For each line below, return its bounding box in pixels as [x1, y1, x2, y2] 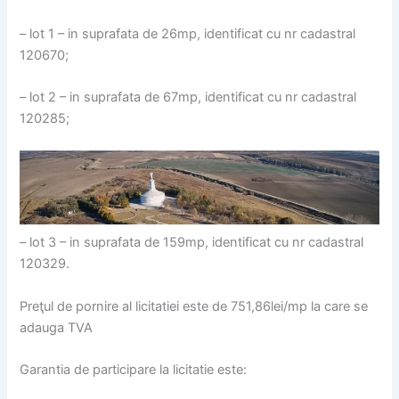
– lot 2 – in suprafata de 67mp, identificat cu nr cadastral [20, 89, 357, 106]
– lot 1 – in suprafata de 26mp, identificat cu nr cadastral [20, 26, 356, 43]
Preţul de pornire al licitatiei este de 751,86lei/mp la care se [20, 297, 369, 314]
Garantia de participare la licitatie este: [20, 361, 248, 378]
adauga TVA [20, 319, 94, 336]
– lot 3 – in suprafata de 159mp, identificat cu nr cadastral [20, 234, 364, 251]
